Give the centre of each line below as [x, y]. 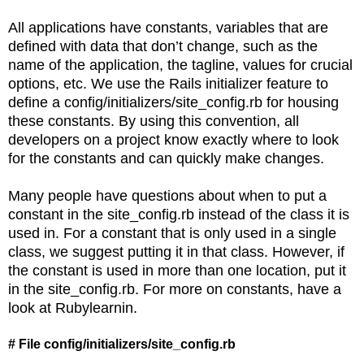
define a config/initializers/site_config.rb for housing [173, 102]
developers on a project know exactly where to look [173, 139]
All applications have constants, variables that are [168, 27]
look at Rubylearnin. [73, 308]
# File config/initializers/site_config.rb [123, 344]
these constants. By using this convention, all [154, 121]
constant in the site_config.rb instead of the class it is [179, 214]
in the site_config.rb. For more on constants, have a [175, 289]
